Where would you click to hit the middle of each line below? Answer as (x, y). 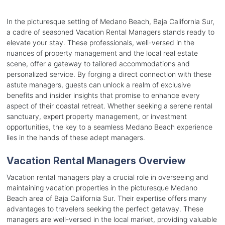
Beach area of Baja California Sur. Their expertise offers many (106, 198)
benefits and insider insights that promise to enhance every (103, 95)
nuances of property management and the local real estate (102, 53)
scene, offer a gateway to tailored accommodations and (98, 64)
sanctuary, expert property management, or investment (96, 117)
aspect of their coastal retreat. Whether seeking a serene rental (109, 106)
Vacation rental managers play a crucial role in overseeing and (107, 177)
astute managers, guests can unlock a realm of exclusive (98, 85)
